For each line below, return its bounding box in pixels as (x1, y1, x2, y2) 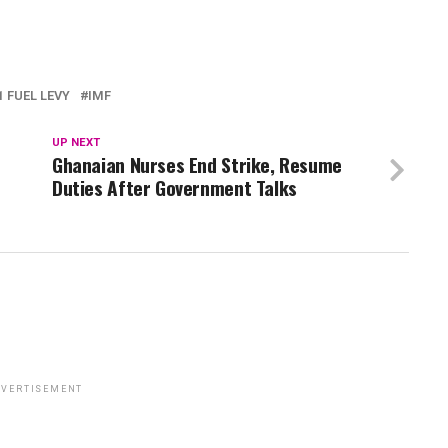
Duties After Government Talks (52, 173, 297, 203)
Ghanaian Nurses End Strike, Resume (52, 150, 342, 180)
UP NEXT (52, 136, 100, 150)
